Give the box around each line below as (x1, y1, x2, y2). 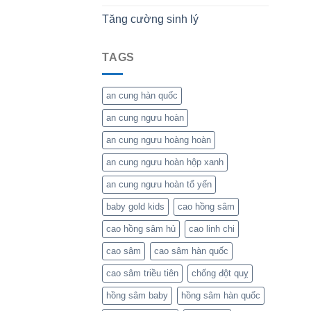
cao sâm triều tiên (106, 268, 178, 279)
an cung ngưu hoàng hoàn (106, 135, 211, 146)
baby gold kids (106, 201, 165, 212)
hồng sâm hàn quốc (181, 290, 260, 301)
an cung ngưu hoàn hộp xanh (106, 157, 224, 168)
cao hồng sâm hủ (106, 224, 176, 235)
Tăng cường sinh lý (102, 12, 199, 25)
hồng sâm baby (106, 290, 168, 301)
